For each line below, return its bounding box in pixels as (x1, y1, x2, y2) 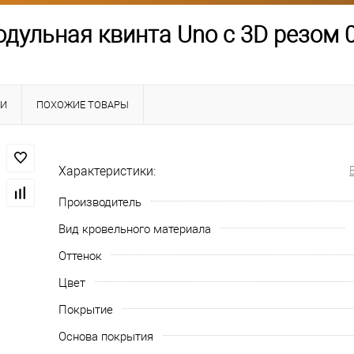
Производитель (58, 194, 141, 209)
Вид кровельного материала (58, 221, 211, 236)
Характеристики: (58, 163, 156, 179)
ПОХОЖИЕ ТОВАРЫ (36, 98, 129, 111)
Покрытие (58, 302, 113, 317)
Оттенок (58, 248, 102, 263)
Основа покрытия (58, 329, 153, 344)
